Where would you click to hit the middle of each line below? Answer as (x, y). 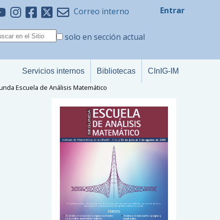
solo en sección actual (105, 37)
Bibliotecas (116, 71)
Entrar (172, 10)
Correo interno (101, 12)
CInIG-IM (163, 71)
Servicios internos (53, 71)
